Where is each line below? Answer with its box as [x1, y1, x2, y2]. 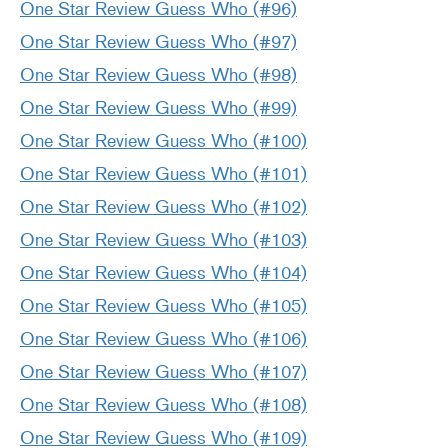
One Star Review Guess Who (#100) [20, 130, 307, 153]
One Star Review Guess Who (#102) [20, 196, 307, 219]
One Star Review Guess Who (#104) [20, 262, 307, 285]
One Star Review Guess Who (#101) [20, 163, 307, 186]
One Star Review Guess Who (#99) [20, 97, 297, 120]
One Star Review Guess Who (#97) [20, 31, 297, 54]
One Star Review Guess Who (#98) [20, 64, 297, 87]
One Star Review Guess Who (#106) [20, 328, 307, 351]
